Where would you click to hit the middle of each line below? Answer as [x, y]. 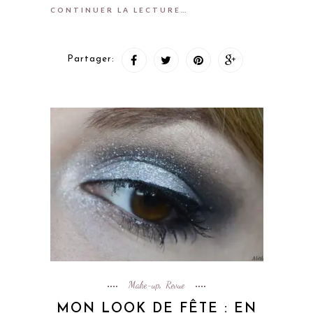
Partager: [90, 59]
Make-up [144, 285]
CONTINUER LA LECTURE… [119, 10]
